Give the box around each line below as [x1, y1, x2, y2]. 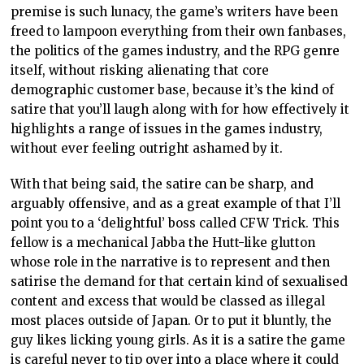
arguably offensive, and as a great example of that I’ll [11, 196, 341, 212]
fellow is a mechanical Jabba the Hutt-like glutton [11, 235, 316, 251]
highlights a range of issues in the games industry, [11, 121, 323, 137]
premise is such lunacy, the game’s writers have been [11, 4, 339, 20]
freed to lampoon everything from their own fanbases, [11, 24, 347, 40]
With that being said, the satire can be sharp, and [11, 176, 314, 193]
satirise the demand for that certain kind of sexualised [11, 274, 349, 290]
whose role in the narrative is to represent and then [11, 254, 331, 271]
